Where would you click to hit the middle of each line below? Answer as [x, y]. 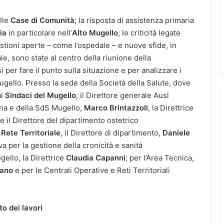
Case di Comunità [42, 20]
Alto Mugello [95, 32]
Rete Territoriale [31, 132]
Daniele [176, 132]
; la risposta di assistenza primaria [134, 20]
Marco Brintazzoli [116, 107]
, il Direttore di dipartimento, [111, 132]
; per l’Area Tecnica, [160, 157]
